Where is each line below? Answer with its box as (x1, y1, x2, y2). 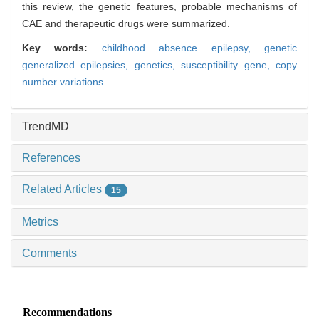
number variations (22, 76, 103, 88)
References (22, 152, 80, 164)
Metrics (22, 216, 58, 229)
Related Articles (22, 183, 105, 196)
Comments (22, 247, 77, 260)
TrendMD (22, 120, 69, 133)
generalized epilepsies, (22, 59, 135, 71)
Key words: (22, 42, 102, 54)
